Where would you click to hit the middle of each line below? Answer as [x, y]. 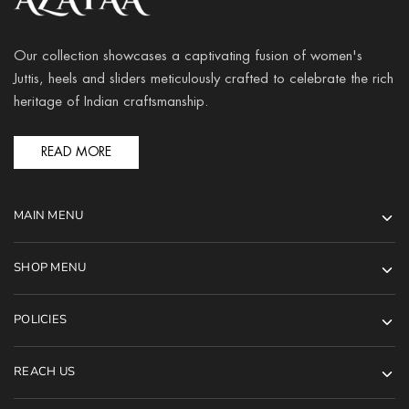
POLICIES [41, 319]
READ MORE [76, 153]
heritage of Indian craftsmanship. [111, 102]
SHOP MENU [50, 267]
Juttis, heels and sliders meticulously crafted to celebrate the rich [204, 79]
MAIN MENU [49, 215]
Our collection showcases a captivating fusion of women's [188, 56]
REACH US [45, 371]
